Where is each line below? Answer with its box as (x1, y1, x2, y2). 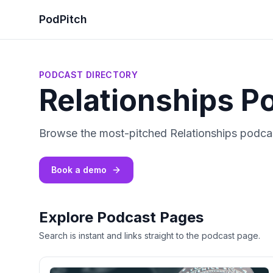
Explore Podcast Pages (39, 208, 204, 226)
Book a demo (51, 165, 107, 175)
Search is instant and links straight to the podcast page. (39, 230, 260, 241)
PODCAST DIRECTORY (39, 69, 138, 80)
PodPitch (39, 13, 87, 26)
